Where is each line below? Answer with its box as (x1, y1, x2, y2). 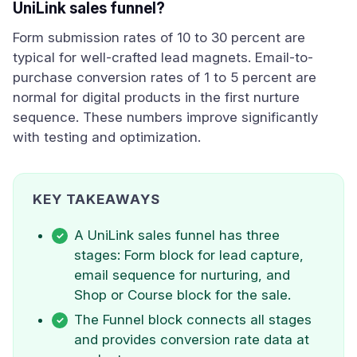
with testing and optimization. (13, 129, 201, 145)
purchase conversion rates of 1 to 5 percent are (13, 69, 316, 85)
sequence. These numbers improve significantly (13, 109, 318, 125)
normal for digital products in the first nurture (13, 89, 300, 105)
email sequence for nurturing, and (74, 267, 290, 283)
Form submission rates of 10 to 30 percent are (13, 29, 305, 45)
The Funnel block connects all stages (74, 312, 312, 328)
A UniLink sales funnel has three (74, 227, 280, 243)
